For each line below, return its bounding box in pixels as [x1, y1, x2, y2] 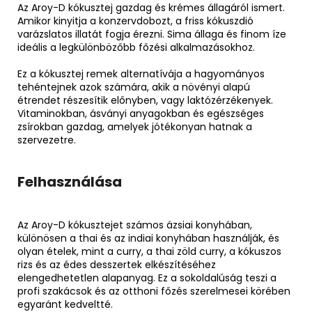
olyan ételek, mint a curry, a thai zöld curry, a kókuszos [17, 244, 281, 259]
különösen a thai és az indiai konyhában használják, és [17, 231, 279, 246]
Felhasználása [17, 172, 122, 192]
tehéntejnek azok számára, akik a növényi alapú [17, 80, 250, 95]
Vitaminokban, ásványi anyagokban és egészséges [17, 107, 264, 121]
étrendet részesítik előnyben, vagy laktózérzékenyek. [17, 93, 273, 108]
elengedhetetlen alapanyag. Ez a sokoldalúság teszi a [17, 271, 276, 286]
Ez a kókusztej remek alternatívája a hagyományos [17, 67, 265, 81]
